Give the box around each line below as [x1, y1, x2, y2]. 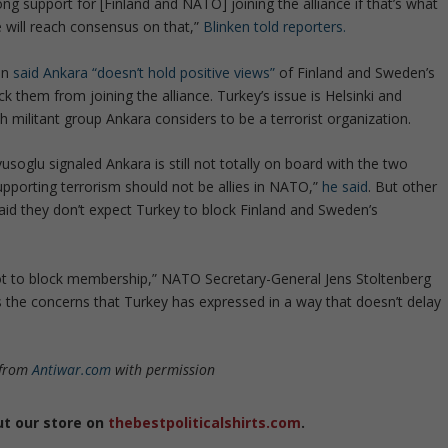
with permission [111, 359, 216, 379]
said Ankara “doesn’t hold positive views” [13, 62, 276, 82]
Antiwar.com [32, 359, 112, 379]
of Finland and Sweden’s [275, 62, 436, 82]
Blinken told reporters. [203, 17, 347, 37]
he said [322, 177, 369, 197]
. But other [368, 177, 438, 197]
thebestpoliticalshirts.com [108, 412, 302, 432]
